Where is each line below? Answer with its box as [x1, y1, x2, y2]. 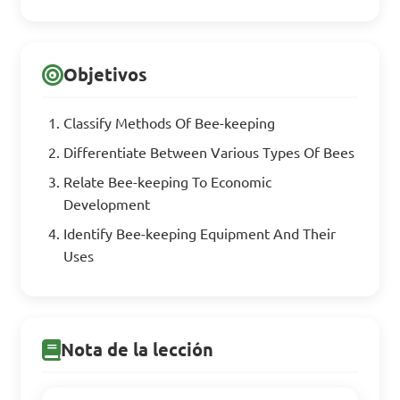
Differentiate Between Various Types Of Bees [63, 145, 355, 161]
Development [63, 196, 151, 212]
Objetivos [63, 64, 148, 85]
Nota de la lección [61, 339, 214, 360]
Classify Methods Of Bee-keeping [63, 115, 276, 131]
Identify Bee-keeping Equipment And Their [63, 226, 337, 242]
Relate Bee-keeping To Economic [63, 174, 272, 190]
